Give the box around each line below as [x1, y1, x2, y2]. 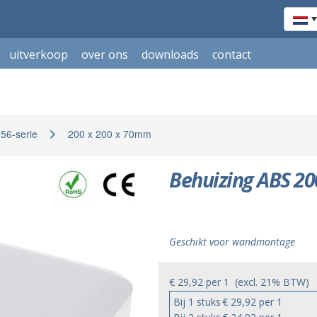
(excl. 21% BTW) [229, 275, 309, 289]
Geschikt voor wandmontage [169, 235, 295, 248]
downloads [141, 47, 199, 62]
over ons [81, 47, 128, 62]
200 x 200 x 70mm [68, 127, 151, 141]
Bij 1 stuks [173, 295, 221, 309]
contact [212, 47, 252, 62]
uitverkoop [8, 47, 68, 62]
